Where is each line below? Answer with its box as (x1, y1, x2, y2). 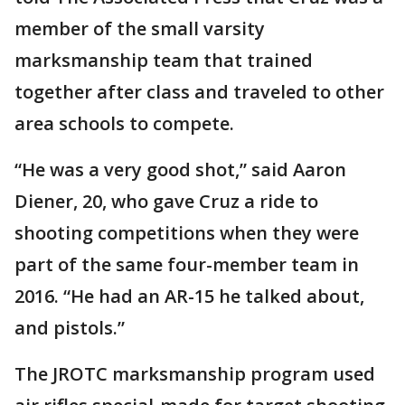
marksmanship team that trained (14, 48, 313, 72)
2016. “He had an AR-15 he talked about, (14, 284, 364, 308)
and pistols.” (14, 316, 125, 340)
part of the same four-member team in (14, 252, 359, 277)
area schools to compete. (14, 111, 234, 136)
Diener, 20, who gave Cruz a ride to (14, 189, 318, 213)
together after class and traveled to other (14, 80, 384, 104)
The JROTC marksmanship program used (14, 362, 375, 386)
